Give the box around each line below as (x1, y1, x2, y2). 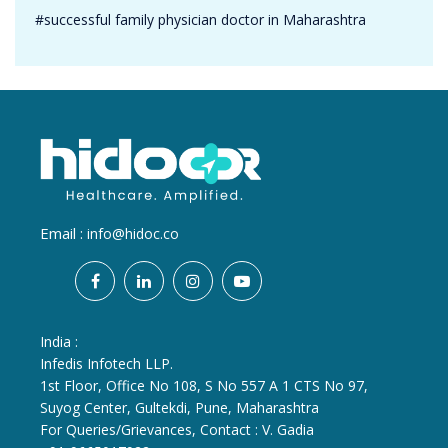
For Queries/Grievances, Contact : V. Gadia (40, 420, 314, 440)
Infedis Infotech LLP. (40, 354, 173, 374)
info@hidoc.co (87, 224, 179, 244)
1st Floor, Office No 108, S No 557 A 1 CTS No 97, (40, 376, 368, 396)
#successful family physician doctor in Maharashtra (35, 10, 366, 30)
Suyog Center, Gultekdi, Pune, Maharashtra (40, 398, 319, 418)
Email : (40, 223, 87, 244)
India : (40, 332, 78, 352)
